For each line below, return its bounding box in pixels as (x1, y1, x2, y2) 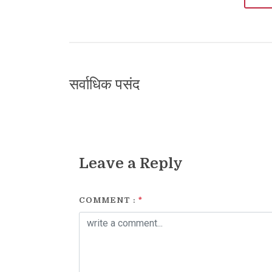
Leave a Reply (79, 155, 183, 172)
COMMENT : (79, 195, 138, 205)
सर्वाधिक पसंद (69, 76, 140, 93)
